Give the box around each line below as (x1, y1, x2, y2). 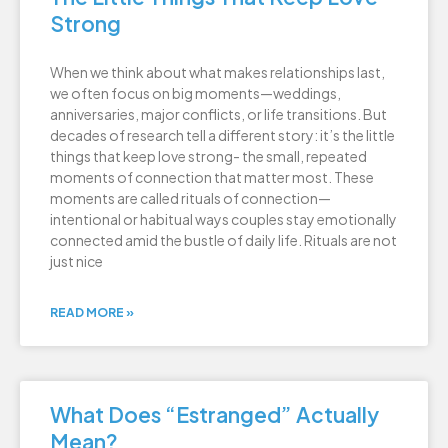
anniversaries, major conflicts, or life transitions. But (50, 104, 387, 123)
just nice (50, 251, 103, 270)
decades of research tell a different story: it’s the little (50, 125, 395, 144)
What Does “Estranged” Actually (50, 400, 379, 428)
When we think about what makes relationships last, (50, 62, 385, 81)
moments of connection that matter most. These (50, 167, 374, 186)
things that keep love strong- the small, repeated (50, 146, 367, 165)
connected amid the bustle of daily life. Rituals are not (50, 230, 397, 249)
